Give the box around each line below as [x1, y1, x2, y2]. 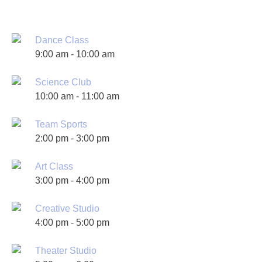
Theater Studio [35, 246, 96, 256]
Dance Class [35, 35, 89, 45]
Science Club [35, 77, 91, 87]
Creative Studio [35, 204, 99, 213]
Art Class [35, 161, 73, 171]
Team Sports [35, 119, 87, 129]
